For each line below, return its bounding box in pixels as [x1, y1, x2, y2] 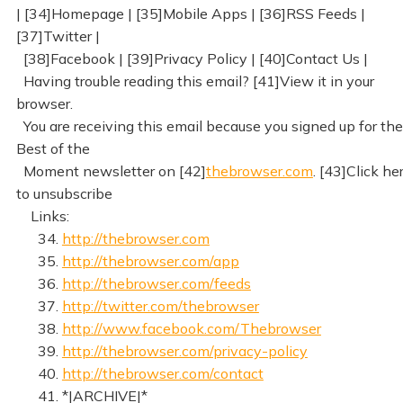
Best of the [15, 139, 90, 157]
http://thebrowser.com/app [61, 251, 239, 270]
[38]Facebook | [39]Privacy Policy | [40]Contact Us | [15, 49, 368, 67]
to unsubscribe [15, 184, 112, 202]
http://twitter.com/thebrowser [61, 296, 259, 315]
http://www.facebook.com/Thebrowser [61, 318, 321, 337]
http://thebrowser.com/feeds [61, 273, 251, 292]
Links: [15, 206, 69, 225]
